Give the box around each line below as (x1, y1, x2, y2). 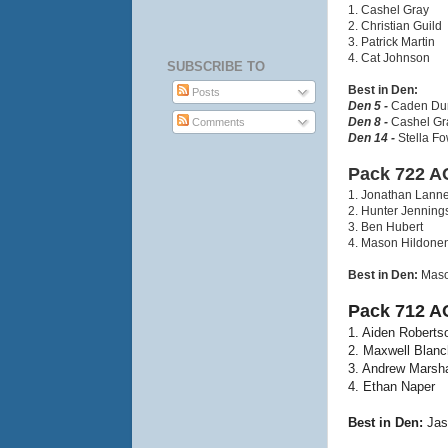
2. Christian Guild (348, 18, 442, 33)
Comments (189, 115, 246, 128)
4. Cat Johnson (348, 50, 430, 65)
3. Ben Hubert (348, 219, 423, 234)
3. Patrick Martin (348, 34, 435, 49)
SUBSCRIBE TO (167, 58, 265, 74)
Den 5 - (348, 98, 388, 113)
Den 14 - (348, 130, 395, 145)
